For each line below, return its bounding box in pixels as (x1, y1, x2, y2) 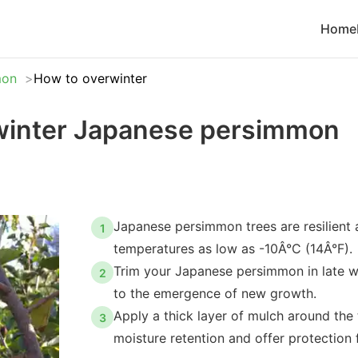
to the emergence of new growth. (113, 285, 316, 301)
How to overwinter (34, 70, 147, 86)
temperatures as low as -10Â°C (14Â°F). (113, 241, 352, 257)
